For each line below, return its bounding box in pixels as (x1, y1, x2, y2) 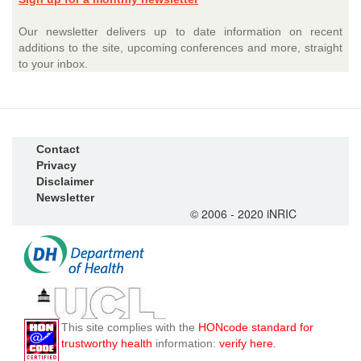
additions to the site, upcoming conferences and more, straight (19, 41, 342, 54)
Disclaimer (36, 175, 93, 188)
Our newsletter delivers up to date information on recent (19, 25, 342, 38)
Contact (36, 143, 80, 156)
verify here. (219, 337, 276, 350)
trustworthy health (61, 337, 152, 350)
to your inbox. (19, 57, 88, 70)
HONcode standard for (198, 321, 313, 334)
